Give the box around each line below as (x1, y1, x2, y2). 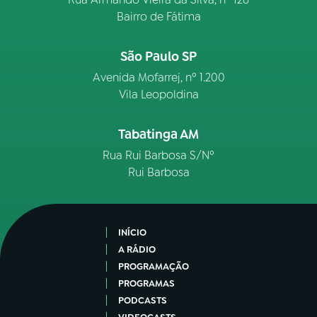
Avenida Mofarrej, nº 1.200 (92, 70, 225, 86)
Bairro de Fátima (116, 9, 201, 25)
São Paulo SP (120, 48, 197, 66)
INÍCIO (117, 226, 146, 239)
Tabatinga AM (118, 126, 199, 144)
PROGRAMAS (117, 277, 175, 290)
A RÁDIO (117, 243, 156, 256)
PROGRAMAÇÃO (117, 260, 189, 273)
